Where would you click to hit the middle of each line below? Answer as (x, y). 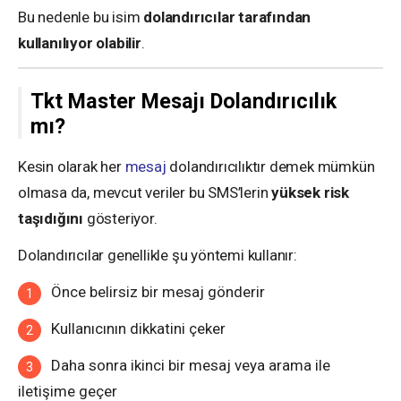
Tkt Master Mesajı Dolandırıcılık (183, 102)
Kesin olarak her (72, 167)
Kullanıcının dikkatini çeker (138, 329)
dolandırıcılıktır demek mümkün (270, 167)
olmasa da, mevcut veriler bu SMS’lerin (145, 193)
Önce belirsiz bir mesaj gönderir (158, 292)
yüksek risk (311, 193)
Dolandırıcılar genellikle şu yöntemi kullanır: (158, 256)
